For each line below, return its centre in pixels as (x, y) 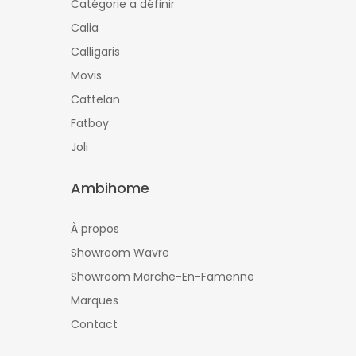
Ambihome (110, 188)
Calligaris (95, 51)
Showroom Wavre (120, 252)
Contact (94, 324)
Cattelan (95, 99)
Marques (95, 300)
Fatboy (90, 123)
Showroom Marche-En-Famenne (163, 276)
